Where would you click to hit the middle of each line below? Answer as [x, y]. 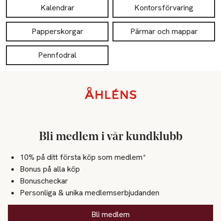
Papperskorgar [57, 32]
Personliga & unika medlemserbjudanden [90, 192]
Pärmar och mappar [164, 32]
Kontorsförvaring [164, 8]
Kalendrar [57, 8]
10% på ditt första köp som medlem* [83, 157]
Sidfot [18, 92]
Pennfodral [57, 55]
